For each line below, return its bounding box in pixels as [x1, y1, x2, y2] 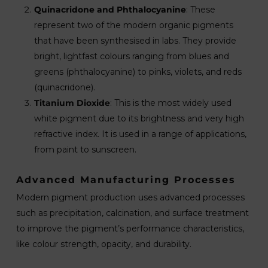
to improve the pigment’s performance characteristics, [16, 223, 244, 234]
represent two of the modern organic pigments [33, 20, 233, 31]
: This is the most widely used [109, 98, 232, 108]
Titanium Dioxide [33, 98, 110, 108]
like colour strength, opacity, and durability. [16, 239, 191, 249]
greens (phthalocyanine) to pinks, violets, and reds [33, 66, 242, 77]
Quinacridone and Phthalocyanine [33, 4, 186, 15]
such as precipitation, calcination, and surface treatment [16, 208, 249, 218]
